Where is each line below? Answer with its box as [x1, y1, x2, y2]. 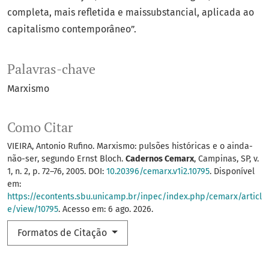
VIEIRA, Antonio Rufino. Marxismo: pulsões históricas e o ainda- [7, 141, 253, 152]
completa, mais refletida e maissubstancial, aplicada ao [7, 7, 254, 19]
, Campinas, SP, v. [194, 154, 259, 165]
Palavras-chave [7, 61, 95, 78]
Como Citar [7, 119, 73, 136]
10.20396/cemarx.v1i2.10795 [106, 166, 210, 177]
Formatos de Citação [17, 227, 109, 239]
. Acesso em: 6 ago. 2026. [58, 204, 153, 215]
